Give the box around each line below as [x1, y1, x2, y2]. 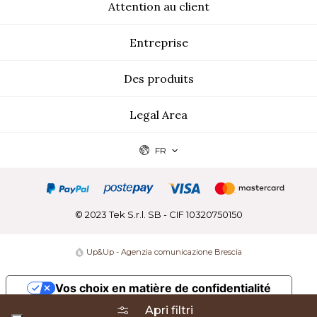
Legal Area [129, 108, 188, 122]
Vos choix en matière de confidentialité [54, 281, 271, 295]
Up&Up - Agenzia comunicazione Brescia [86, 247, 242, 257]
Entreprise [129, 35, 188, 50]
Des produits [123, 71, 194, 86]
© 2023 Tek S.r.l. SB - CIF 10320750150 [74, 209, 243, 220]
